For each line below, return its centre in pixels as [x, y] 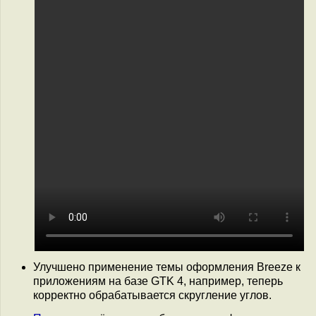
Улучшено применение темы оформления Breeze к [167, 267]
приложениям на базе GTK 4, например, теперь [158, 281]
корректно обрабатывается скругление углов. [152, 295]
